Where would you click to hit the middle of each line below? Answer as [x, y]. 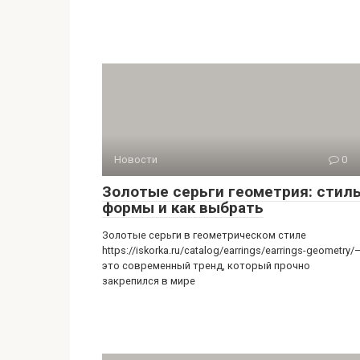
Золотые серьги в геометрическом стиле [204, 113]
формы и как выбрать [183, 86]
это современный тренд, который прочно [206, 144]
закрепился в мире [149, 159]
